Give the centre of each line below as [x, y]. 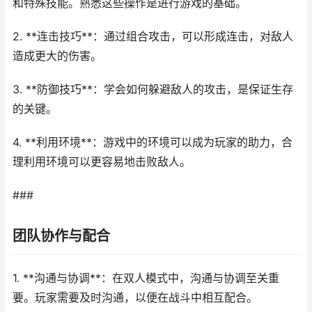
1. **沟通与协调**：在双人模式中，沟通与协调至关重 [146, 278]
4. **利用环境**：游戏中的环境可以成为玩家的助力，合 [153, 142]
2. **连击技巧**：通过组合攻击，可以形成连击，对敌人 [153, 37]
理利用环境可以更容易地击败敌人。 [102, 162]
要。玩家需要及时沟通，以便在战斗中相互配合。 [135, 298]
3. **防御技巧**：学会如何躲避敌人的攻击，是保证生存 [153, 89]
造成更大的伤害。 [57, 56]
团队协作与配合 [61, 236]
